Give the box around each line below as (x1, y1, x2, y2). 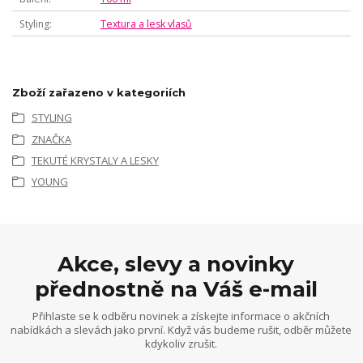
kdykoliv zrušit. (145, 335, 218, 351)
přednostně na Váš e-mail (34, 275, 318, 302)
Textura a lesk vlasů (100, 16, 192, 31)
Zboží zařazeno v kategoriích (12, 86, 186, 100)
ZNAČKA (31, 131, 71, 147)
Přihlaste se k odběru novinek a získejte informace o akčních (32, 308, 331, 323)
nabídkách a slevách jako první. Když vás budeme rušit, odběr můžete (11, 322, 352, 337)
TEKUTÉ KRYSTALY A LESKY (31, 153, 159, 168)
